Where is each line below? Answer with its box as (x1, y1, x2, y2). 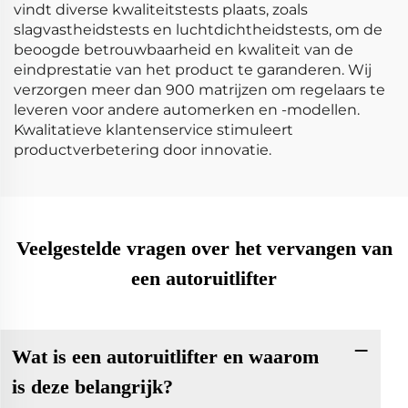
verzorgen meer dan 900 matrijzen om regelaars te (14, 81, 385, 98)
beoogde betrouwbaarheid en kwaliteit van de (14, 41, 353, 58)
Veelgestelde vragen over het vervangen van (15, 237, 393, 260)
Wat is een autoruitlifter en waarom (11, 344, 319, 368)
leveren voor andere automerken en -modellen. (14, 101, 360, 118)
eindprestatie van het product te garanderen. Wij (14, 61, 372, 78)
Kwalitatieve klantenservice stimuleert (14, 121, 293, 138)
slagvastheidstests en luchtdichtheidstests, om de (14, 21, 382, 38)
